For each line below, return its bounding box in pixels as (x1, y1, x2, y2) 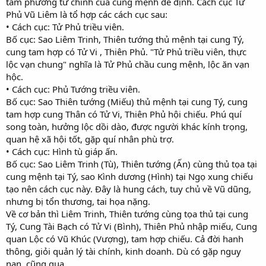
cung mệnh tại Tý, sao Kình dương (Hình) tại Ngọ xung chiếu (6, 170, 253, 182)
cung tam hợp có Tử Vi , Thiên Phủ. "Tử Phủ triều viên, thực (6, 45, 246, 58)
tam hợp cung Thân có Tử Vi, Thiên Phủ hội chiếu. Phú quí (6, 107, 242, 120)
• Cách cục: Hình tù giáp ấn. (6, 145, 118, 157)
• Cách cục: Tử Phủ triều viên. (6, 20, 124, 33)
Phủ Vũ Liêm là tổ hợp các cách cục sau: (6, 8, 167, 20)
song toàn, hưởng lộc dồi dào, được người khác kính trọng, (6, 120, 248, 132)
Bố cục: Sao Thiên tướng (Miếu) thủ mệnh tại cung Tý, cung (6, 95, 248, 107)
